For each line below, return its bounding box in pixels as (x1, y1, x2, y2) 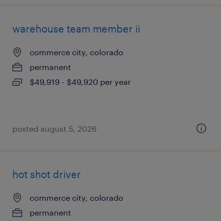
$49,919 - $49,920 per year (30, 77, 131, 86)
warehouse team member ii (12, 23, 140, 35)
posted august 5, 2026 (12, 124, 97, 133)
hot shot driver (12, 168, 81, 180)
